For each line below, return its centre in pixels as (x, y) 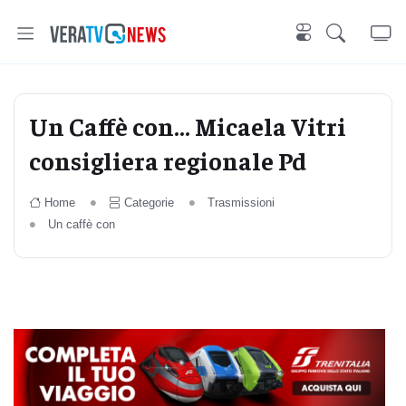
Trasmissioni (241, 203)
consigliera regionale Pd (168, 160)
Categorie (149, 203)
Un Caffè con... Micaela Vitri (188, 126)
